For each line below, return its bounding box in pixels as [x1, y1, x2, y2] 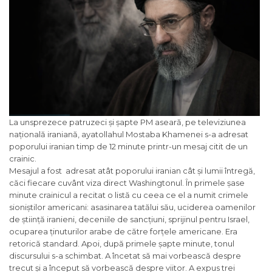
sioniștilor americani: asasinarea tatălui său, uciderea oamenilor [9, 202, 256, 212]
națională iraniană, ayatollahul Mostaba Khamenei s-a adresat [9, 129, 248, 139]
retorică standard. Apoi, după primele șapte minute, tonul [9, 238, 234, 248]
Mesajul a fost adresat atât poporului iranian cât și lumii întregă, [9, 165, 255, 175]
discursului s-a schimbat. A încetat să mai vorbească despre [9, 250, 241, 260]
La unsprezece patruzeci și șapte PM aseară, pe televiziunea [9, 117, 246, 127]
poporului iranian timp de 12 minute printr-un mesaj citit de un [9, 141, 248, 151]
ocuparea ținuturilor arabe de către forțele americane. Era [9, 226, 237, 236]
